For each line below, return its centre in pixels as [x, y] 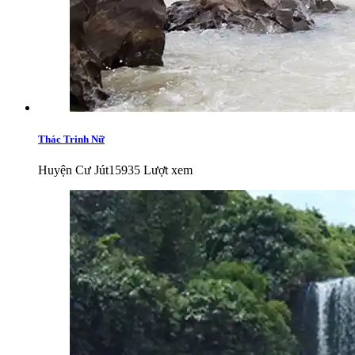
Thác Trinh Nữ [71, 139]
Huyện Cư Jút [73, 170]
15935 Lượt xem [151, 170]
